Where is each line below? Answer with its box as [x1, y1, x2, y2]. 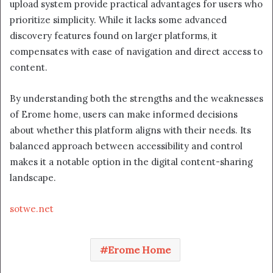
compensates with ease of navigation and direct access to [10, 45, 263, 57]
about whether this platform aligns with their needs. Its [10, 124, 251, 136]
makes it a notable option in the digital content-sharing [10, 155, 253, 168]
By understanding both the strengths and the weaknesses [10, 92, 263, 104]
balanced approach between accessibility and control [10, 140, 243, 152]
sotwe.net [10, 202, 54, 214]
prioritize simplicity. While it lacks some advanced [10, 13, 227, 26]
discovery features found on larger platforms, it [10, 29, 218, 41]
